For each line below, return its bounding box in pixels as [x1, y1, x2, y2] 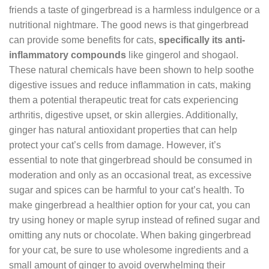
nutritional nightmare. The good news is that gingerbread [9, 19, 249, 30]
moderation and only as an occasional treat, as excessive [9, 169, 252, 180]
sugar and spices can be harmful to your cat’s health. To [9, 184, 244, 195]
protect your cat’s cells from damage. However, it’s [9, 139, 221, 150]
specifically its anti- [159, 34, 245, 45]
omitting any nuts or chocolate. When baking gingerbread [9, 229, 251, 240]
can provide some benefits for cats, [9, 34, 159, 45]
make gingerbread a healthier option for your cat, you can [9, 199, 250, 210]
